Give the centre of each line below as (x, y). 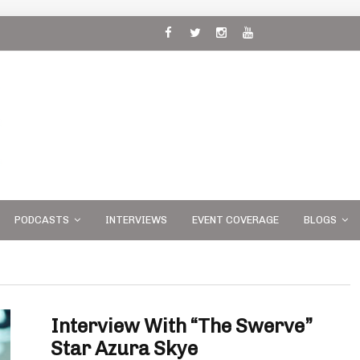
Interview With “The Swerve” (182, 326)
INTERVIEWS (136, 220)
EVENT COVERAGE (235, 220)
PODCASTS (42, 220)
